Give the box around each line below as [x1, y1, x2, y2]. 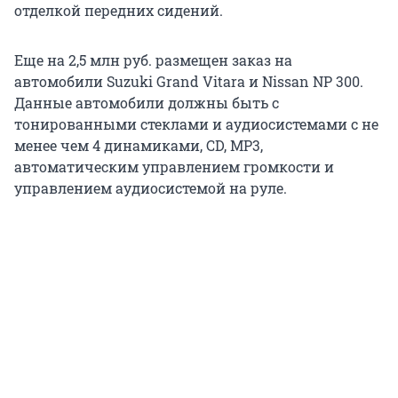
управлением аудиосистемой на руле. [14, 178, 287, 197]
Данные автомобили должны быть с [14, 92, 279, 112]
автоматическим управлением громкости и [14, 156, 334, 176]
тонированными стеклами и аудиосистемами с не [14, 114, 378, 133]
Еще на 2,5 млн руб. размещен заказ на [14, 50, 292, 69]
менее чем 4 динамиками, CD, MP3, [14, 135, 263, 155]
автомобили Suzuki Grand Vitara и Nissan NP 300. [14, 71, 363, 91]
